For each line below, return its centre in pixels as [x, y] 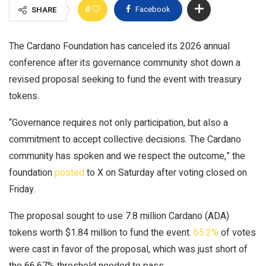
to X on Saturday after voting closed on [166, 172]
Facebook [153, 9]
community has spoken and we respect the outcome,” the [127, 156]
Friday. [22, 189]
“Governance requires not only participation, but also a [118, 123]
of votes [237, 232]
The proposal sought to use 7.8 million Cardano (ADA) [119, 216]
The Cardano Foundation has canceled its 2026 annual [119, 46]
